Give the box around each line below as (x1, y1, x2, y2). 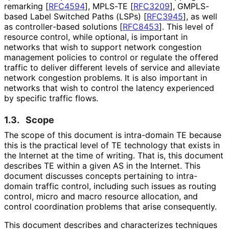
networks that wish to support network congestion (4, 41, 201, 52)
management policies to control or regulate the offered (4, 52, 218, 62)
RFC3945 (147, 11, 183, 21)
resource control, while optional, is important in (4, 31, 188, 42)
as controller (4, 21, 53, 32)
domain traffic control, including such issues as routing (4, 180, 216, 191)
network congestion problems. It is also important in (4, 72, 207, 83)
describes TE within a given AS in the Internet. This (4, 160, 200, 171)
